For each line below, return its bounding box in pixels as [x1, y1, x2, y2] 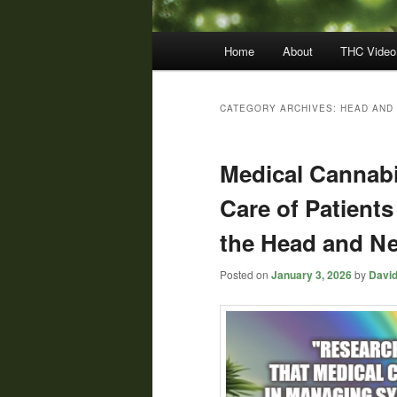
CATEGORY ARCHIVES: [220, 102, 340, 115]
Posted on [220, 267, 271, 283]
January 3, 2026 [271, 267, 352, 284]
